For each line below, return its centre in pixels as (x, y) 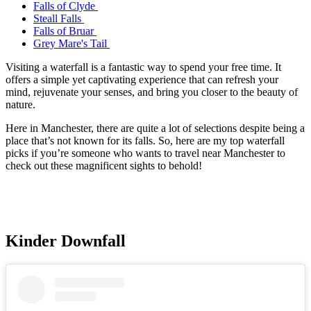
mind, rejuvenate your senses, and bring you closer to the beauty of (152, 92)
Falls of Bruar (65, 31)
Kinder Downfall (66, 241)
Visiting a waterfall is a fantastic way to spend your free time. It (143, 67)
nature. (20, 105)
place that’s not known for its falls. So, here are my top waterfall (145, 141)
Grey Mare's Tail (72, 44)
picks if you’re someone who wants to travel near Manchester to (145, 153)
